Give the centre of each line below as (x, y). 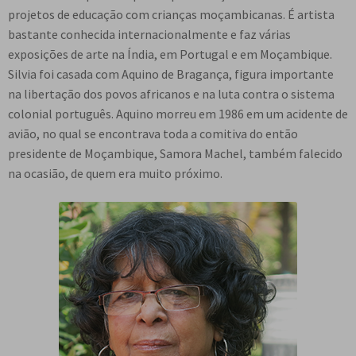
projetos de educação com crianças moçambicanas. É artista (171, 15)
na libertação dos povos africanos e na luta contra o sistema (171, 94)
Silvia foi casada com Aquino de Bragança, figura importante (171, 74)
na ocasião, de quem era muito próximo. (115, 174)
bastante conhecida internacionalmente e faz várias (149, 35)
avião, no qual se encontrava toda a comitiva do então (153, 134)
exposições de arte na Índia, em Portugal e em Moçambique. (170, 54)
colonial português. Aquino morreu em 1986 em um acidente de (178, 114)
